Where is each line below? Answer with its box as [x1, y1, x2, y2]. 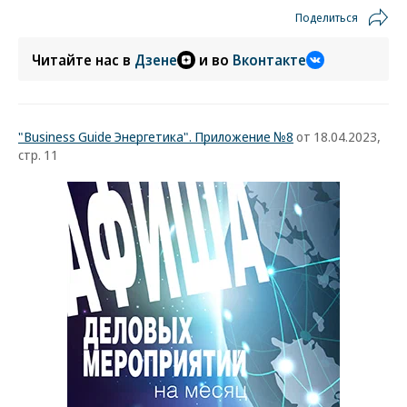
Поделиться [295, 9, 358, 25]
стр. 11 [18, 145, 58, 164]
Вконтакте [233, 50, 306, 70]
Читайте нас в [32, 50, 134, 70]
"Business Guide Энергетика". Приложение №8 [18, 127, 293, 145]
